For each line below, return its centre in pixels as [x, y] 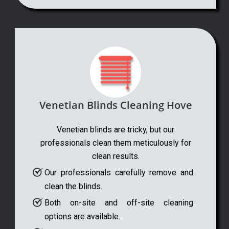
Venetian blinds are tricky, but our [116, 129]
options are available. [83, 216]
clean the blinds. [74, 186]
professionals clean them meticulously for [116, 143]
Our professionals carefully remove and [119, 172]
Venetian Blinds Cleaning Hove [116, 105]
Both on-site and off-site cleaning [119, 202]
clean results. [116, 156]
